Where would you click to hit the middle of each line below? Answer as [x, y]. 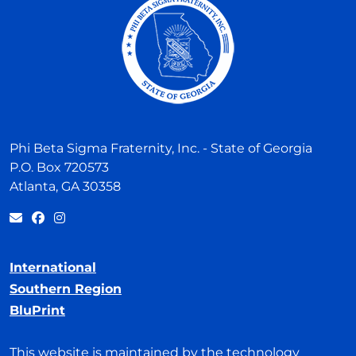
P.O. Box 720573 [59, 167]
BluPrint [37, 310]
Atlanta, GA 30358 [65, 186]
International [53, 267]
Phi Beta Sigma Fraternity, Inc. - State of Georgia [161, 148]
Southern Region [66, 289]
